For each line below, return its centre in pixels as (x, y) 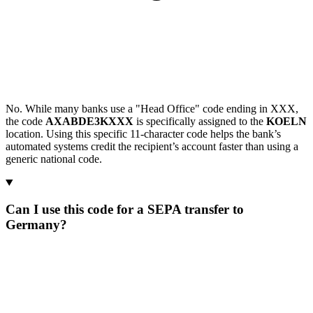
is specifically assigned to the (200, 121)
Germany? (36, 225)
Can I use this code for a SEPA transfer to (125, 210)
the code (26, 121)
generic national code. (54, 159)
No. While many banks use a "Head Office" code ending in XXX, (152, 108)
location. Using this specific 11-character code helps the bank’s (143, 133)
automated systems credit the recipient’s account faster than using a (152, 146)
